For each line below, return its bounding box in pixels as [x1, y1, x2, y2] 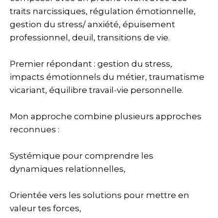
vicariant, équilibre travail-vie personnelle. [10, 85, 183, 95]
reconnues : [10, 125, 59, 134]
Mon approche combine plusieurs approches [10, 111, 201, 121]
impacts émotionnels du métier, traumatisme [10, 72, 204, 82]
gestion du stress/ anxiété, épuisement [10, 19, 175, 29]
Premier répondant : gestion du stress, [10, 59, 172, 69]
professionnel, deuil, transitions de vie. [10, 33, 170, 42]
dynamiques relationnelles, [10, 164, 126, 174]
